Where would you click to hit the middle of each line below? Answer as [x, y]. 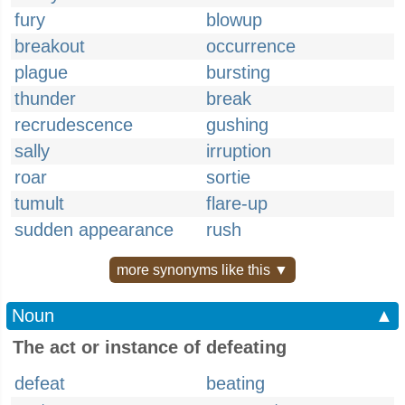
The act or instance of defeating [150, 347]
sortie [228, 177]
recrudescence [74, 125]
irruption [239, 151]
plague [41, 72]
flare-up [237, 203]
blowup [234, 20]
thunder [45, 99]
